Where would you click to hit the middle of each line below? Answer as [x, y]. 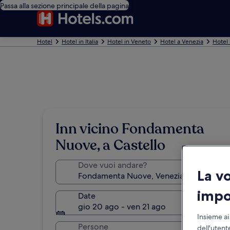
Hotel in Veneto [129, 42]
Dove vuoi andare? [112, 165]
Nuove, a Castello [110, 145]
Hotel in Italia [80, 42]
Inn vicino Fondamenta [130, 129]
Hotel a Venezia [182, 42]
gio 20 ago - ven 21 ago [122, 207]
